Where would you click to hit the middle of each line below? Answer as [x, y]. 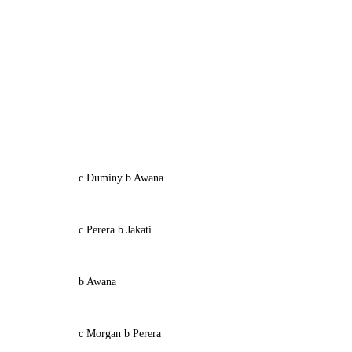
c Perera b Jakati [115, 230]
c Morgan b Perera [119, 334]
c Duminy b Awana [121, 178]
